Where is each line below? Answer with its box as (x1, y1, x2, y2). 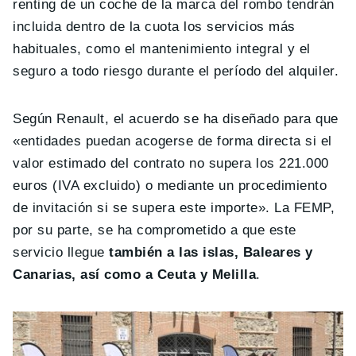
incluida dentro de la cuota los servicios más (13, 19, 296, 35)
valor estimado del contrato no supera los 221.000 (13, 156, 329, 172)
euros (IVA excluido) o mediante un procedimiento (13, 178, 327, 194)
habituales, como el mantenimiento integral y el (13, 41, 311, 57)
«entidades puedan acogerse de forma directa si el (13, 133, 332, 149)
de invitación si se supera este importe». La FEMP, (13, 200, 335, 216)
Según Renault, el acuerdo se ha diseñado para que (13, 111, 339, 127)
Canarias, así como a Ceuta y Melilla (13, 267, 257, 283)
